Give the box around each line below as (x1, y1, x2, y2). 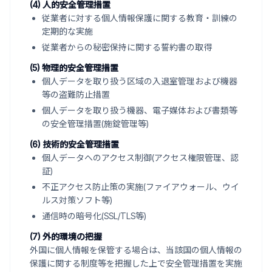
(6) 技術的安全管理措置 (30, 139, 119, 149)
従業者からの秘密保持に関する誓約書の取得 (42, 42, 212, 52)
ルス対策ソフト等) (42, 195, 112, 205)
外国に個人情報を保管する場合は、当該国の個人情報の (30, 245, 242, 255)
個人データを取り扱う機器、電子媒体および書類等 (42, 105, 237, 115)
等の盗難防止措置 (42, 89, 110, 100)
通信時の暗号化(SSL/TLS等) (42, 211, 146, 221)
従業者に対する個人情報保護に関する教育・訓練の (42, 13, 237, 23)
